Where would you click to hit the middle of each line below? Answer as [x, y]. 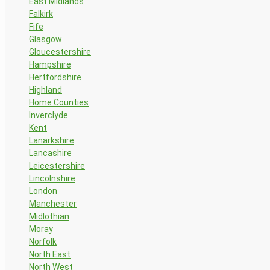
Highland [46, 89]
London [43, 191]
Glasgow [46, 39]
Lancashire [50, 153]
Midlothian [49, 216]
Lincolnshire [52, 178]
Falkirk [41, 14]
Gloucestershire [60, 52]
